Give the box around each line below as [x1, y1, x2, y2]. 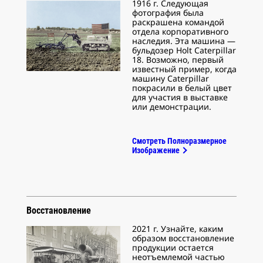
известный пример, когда [132, 63, 237, 75]
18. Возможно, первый [132, 53, 224, 65]
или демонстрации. [132, 100, 211, 112]
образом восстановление [132, 232, 234, 244]
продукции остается [132, 241, 214, 253]
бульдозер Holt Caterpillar [132, 44, 236, 56]
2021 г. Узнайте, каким [132, 222, 223, 234]
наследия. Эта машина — [132, 35, 235, 46]
